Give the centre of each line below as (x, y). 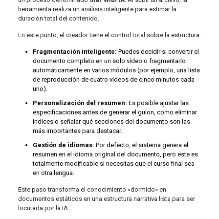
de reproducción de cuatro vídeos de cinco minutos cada (113, 79)
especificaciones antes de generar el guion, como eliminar (115, 112)
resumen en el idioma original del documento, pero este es (115, 154)
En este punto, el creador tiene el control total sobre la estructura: (109, 35)
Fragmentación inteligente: (75, 51)
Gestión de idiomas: (63, 145)
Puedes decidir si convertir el (158, 51)
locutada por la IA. (44, 208)
